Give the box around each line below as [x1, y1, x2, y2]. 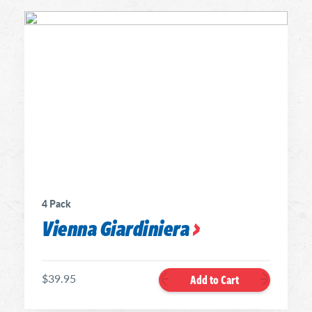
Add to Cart [190, 270, 239, 288]
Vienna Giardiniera [42, 212, 189, 244]
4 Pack [42, 196, 71, 210]
